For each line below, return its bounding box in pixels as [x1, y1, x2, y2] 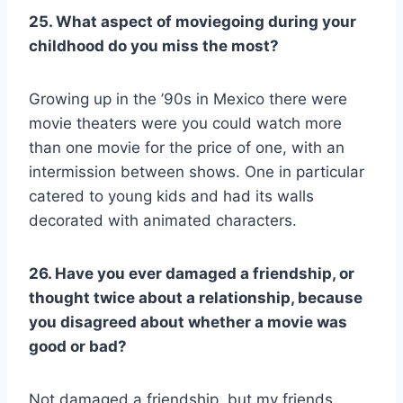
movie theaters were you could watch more [29, 113, 342, 132]
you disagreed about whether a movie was [29, 312, 347, 331]
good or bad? [29, 336, 127, 355]
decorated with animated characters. [29, 210, 297, 229]
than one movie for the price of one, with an [29, 138, 345, 157]
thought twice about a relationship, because [29, 288, 363, 307]
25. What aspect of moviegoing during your [29, 12, 356, 31]
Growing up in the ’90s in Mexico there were [29, 89, 347, 108]
